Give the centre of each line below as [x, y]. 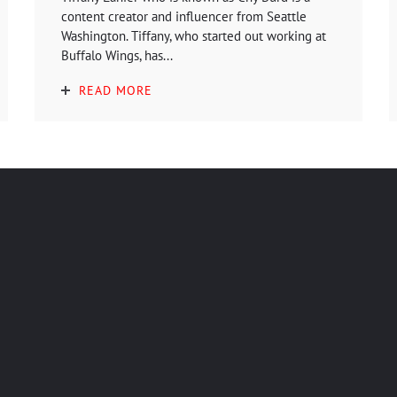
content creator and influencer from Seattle [184, 16]
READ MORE [116, 90]
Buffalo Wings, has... [117, 55]
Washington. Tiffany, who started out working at [194, 35]
